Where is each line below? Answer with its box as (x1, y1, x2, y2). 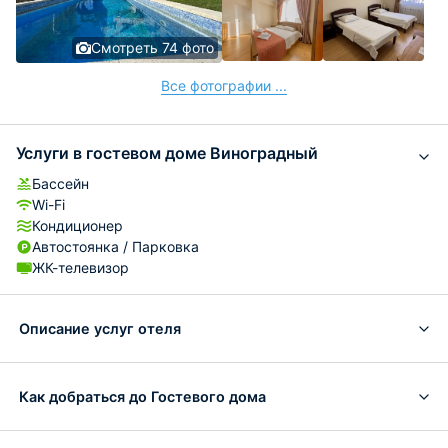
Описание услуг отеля (19, 319, 181, 337)
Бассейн (32, 175, 89, 192)
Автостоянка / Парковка (32, 238, 199, 255)
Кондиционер (32, 217, 123, 234)
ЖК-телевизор (32, 259, 129, 276)
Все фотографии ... (161, 77, 287, 94)
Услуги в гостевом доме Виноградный (16, 143, 318, 163)
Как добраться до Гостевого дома (19, 387, 266, 405)
